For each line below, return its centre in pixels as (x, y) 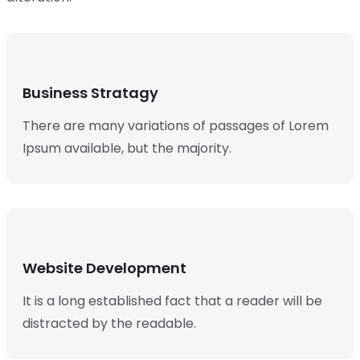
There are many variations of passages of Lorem (176, 126)
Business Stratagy (90, 93)
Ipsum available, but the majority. (127, 148)
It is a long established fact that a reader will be (172, 301)
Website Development (104, 268)
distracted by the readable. (109, 323)
